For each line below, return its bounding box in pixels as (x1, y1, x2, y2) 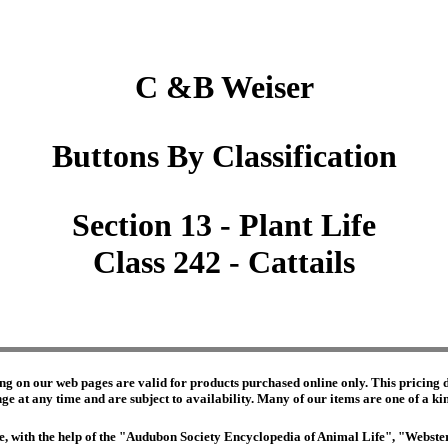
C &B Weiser (134, 69, 314, 106)
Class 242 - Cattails (93, 244, 355, 281)
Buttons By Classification (51, 138, 397, 175)
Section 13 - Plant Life (72, 207, 376, 244)
